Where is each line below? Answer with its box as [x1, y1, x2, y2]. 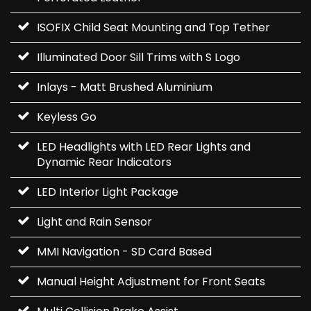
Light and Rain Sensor [37, 214, 152, 230]
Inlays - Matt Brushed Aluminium [37, 79, 212, 96]
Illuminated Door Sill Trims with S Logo [37, 49, 240, 66]
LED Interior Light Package [37, 184, 178, 201]
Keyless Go [37, 109, 96, 126]
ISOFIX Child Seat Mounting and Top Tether [37, 19, 270, 36]
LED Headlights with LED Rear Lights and [37, 139, 251, 155]
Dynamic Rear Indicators [37, 154, 171, 171]
